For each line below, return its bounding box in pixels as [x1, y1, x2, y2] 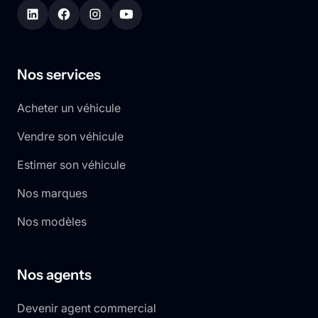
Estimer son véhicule [17, 158, 126, 172]
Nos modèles [17, 214, 87, 229]
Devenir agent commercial [17, 301, 156, 316]
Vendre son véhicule [17, 129, 124, 144]
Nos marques [17, 186, 87, 201]
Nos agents [17, 266, 92, 284]
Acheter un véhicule [17, 101, 121, 116]
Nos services [17, 66, 101, 84]
